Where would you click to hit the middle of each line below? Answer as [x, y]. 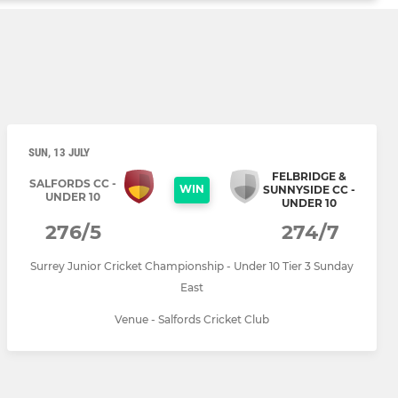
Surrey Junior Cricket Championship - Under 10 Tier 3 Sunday [192, 267]
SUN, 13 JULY [59, 153]
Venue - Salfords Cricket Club [192, 320]
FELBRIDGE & [309, 177]
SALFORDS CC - [72, 183]
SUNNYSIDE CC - [309, 190]
